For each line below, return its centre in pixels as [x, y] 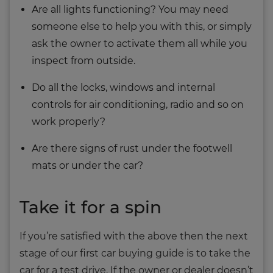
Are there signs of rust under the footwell [132, 148]
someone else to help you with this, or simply [142, 26]
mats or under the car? [87, 165]
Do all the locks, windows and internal [123, 87]
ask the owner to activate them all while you [140, 43]
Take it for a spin [90, 207]
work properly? [69, 121]
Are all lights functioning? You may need [130, 9]
